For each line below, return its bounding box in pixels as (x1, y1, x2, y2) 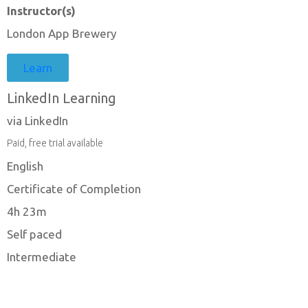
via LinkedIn (7, 114, 68, 128)
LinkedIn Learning (7, 90, 116, 107)
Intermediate (7, 250, 76, 264)
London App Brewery (7, 27, 116, 41)
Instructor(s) (7, 4, 76, 18)
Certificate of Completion (7, 182, 141, 196)
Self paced (7, 228, 62, 241)
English (7, 159, 43, 173)
